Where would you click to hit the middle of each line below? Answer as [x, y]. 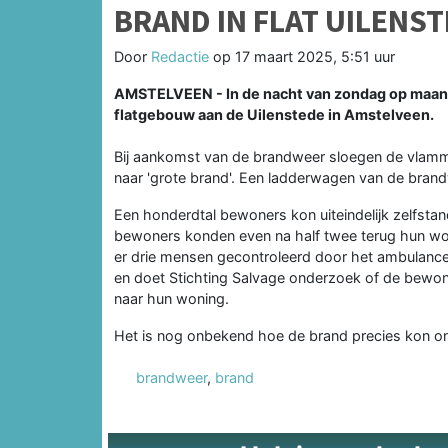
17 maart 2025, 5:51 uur [315, 56]
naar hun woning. [171, 298]
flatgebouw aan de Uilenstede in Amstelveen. [274, 114]
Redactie [180, 56]
